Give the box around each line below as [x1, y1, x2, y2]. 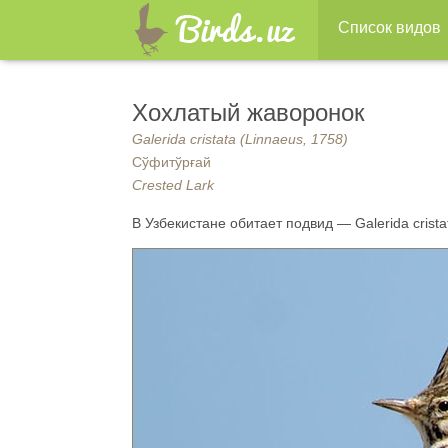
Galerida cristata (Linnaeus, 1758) [132, 131, 348, 147]
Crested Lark [132, 177, 214, 193]
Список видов [338, 19, 441, 36]
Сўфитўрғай [132, 154, 211, 170]
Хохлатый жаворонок [132, 99, 365, 126]
